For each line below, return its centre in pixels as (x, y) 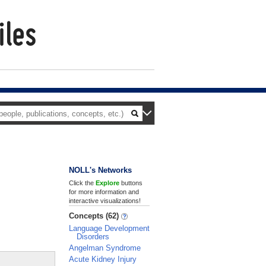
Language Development (109, 228)
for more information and (104, 192)
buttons (131, 183)
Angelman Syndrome (105, 248)
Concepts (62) (95, 216)
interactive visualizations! (105, 201)
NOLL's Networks (100, 170)
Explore (107, 183)
